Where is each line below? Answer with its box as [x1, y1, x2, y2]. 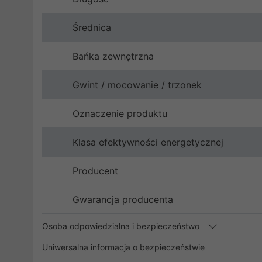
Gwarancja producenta [73, 194, 173, 205]
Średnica [73, 22, 111, 33]
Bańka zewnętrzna [73, 50, 154, 62]
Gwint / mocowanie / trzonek [73, 79, 202, 91]
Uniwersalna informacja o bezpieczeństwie [42, 242, 205, 252]
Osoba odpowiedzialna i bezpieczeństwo [42, 221, 202, 231]
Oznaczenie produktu [73, 108, 167, 119]
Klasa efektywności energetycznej [73, 136, 223, 148]
